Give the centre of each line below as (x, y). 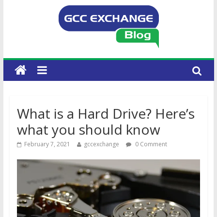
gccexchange (101, 144)
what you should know (88, 129)
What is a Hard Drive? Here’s (106, 113)
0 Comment (150, 144)
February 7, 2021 (47, 144)
